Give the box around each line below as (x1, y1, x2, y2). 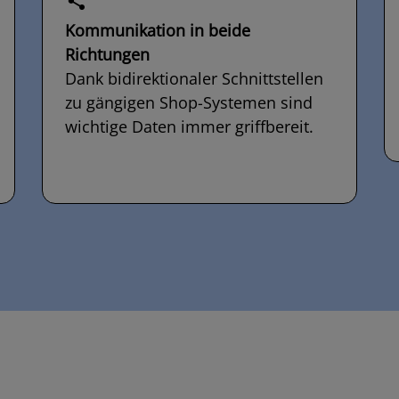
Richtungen (65, 44, 151, 66)
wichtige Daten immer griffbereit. (65, 116, 314, 138)
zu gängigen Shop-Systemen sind (65, 92, 313, 114)
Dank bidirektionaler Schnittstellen (65, 68, 324, 90)
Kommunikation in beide (65, 20, 251, 42)
